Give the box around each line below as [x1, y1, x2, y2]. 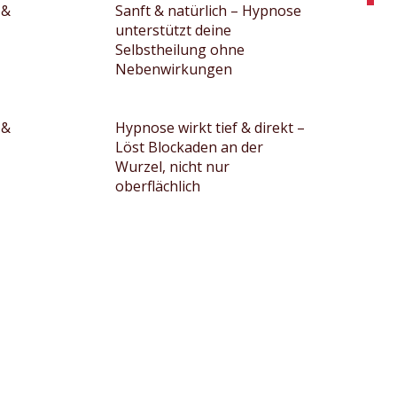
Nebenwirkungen [114, 59, 232, 79]
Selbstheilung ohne [114, 40, 245, 59]
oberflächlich [114, 176, 200, 196]
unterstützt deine [114, 20, 231, 40]
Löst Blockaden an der [114, 137, 263, 157]
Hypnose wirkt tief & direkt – [114, 118, 305, 137]
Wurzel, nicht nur [114, 157, 230, 176]
